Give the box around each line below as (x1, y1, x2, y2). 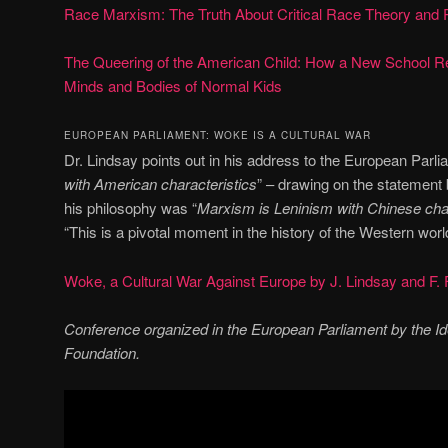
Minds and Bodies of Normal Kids (64, 75, 286, 96)
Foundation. (64, 342, 140, 364)
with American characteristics (64, 173, 257, 195)
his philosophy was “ (64, 197, 197, 219)
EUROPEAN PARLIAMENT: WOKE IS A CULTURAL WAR (64, 128, 371, 143)
